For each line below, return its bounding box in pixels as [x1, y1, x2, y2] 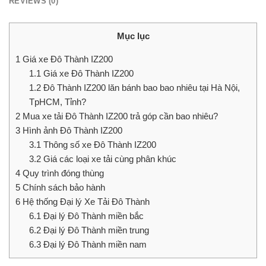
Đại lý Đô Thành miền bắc [40, 211, 144, 221]
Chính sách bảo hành [20, 182, 105, 193]
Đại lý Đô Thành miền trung [40, 225, 149, 236]
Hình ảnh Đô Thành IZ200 [20, 125, 122, 136]
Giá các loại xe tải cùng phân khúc [40, 154, 179, 164]
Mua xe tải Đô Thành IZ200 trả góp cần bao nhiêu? [20, 111, 218, 122]
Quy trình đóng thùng [20, 168, 104, 179]
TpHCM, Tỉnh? [28, 97, 86, 107]
